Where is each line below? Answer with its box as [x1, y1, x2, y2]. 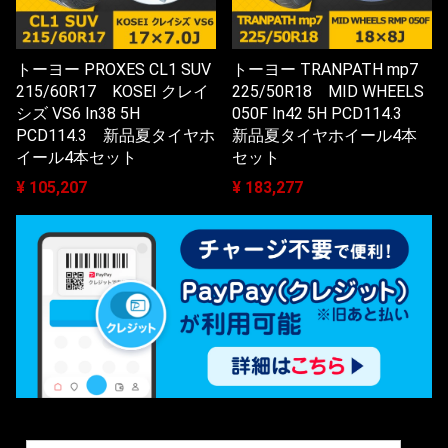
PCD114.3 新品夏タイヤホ [16, 125, 215, 145]
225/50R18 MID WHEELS [232, 81, 424, 101]
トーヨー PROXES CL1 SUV [16, 59, 211, 79]
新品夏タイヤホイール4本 [232, 125, 417, 145]
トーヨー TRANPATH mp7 [232, 59, 418, 79]
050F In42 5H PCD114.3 [232, 103, 418, 123]
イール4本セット [16, 147, 137, 167]
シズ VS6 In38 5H [16, 103, 140, 123]
